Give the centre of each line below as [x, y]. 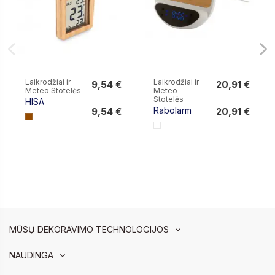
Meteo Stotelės [53, 90]
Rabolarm [173, 110]
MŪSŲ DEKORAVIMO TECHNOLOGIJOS [89, 229]
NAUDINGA [31, 255]
